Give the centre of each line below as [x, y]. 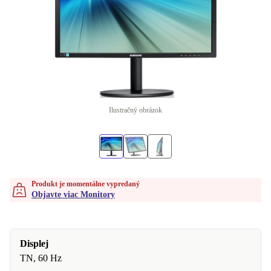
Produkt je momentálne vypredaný [86, 184]
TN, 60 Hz [41, 258]
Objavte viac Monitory [73, 194]
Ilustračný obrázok [135, 110]
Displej [34, 243]
